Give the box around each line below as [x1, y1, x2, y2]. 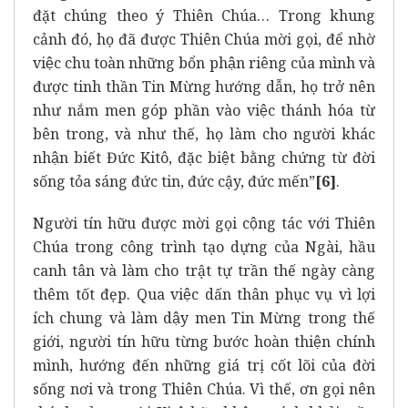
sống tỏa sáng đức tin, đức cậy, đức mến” [33, 171, 315, 192]
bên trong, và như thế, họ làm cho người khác [33, 124, 375, 145]
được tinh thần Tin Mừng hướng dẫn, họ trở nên [33, 76, 375, 97]
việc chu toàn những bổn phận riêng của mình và [33, 53, 375, 74]
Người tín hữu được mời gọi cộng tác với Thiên [33, 213, 375, 234]
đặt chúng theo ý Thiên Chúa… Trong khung [33, 5, 375, 26]
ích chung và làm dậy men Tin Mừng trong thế [33, 308, 375, 329]
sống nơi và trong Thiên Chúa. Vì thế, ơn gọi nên [33, 379, 375, 400]
